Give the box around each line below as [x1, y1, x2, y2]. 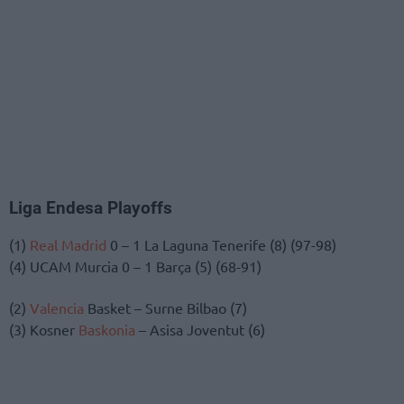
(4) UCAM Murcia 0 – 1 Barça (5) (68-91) [9, 256, 262, 275]
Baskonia [78, 319, 135, 338]
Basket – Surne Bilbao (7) [84, 298, 247, 317]
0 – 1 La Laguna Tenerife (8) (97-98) [106, 234, 336, 253]
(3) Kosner [9, 319, 78, 338]
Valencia [30, 298, 84, 317]
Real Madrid [30, 234, 106, 253]
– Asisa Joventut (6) [135, 319, 265, 338]
